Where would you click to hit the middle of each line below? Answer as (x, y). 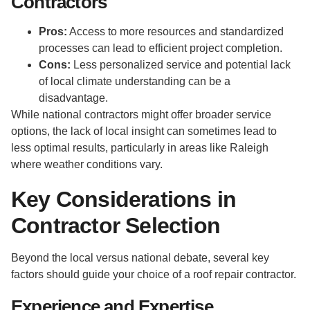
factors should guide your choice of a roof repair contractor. (154, 274)
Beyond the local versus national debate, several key (140, 257)
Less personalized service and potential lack (181, 64)
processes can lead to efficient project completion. (161, 48)
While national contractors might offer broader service (141, 114)
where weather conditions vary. (87, 164)
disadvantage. (73, 98)
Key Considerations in (124, 199)
